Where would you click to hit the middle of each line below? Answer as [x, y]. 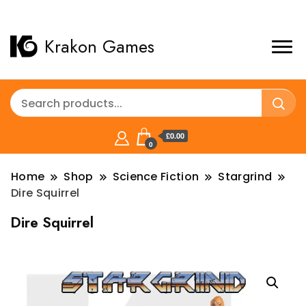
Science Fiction [156, 177]
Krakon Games [99, 46]
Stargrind [245, 177]
